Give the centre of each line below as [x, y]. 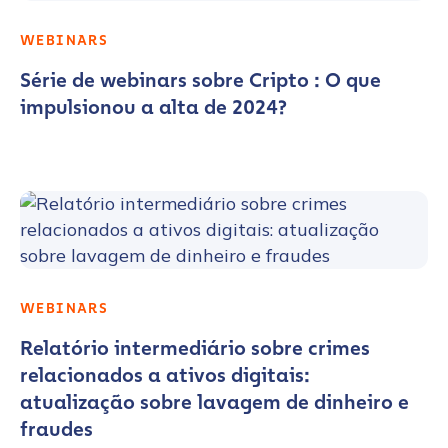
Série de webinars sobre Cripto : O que [200, 80]
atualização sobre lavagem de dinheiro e [214, 402]
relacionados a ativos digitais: [165, 375]
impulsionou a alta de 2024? [153, 107]
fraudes [56, 429]
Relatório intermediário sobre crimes [195, 348]
